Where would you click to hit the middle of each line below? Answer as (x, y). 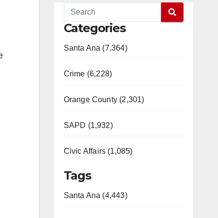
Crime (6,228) (88, 74)
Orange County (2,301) (104, 100)
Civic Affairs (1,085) (98, 151)
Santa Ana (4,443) (95, 195)
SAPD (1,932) (88, 125)
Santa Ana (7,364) (95, 48)
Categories (94, 28)
